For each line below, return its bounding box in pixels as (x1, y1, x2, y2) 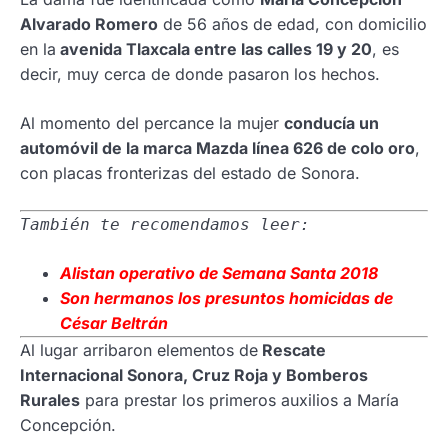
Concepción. (20, 415, 116, 435)
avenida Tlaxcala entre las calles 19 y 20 (56, 39, 372, 59)
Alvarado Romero (20, 14, 158, 34)
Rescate (258, 340, 326, 360)
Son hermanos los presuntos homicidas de (60, 288, 393, 308)
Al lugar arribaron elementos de (20, 340, 258, 360)
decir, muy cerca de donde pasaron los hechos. (20, 64, 380, 84)
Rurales (20, 390, 80, 410)
